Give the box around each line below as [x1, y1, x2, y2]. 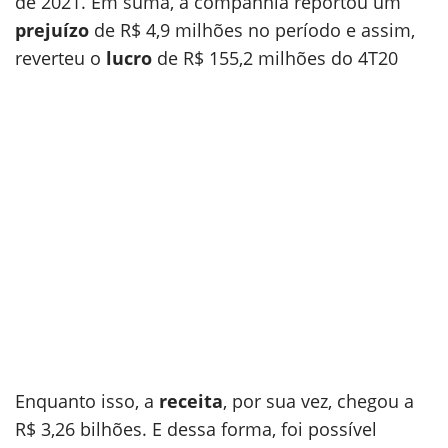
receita [159, 389, 223, 413]
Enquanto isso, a [15, 389, 159, 413]
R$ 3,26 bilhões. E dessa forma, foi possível [15, 417, 377, 441]
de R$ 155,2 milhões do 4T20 [152, 46, 398, 70]
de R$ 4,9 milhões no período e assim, [89, 18, 415, 42]
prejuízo [15, 18, 89, 42]
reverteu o [15, 46, 106, 70]
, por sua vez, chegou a [223, 389, 414, 413]
